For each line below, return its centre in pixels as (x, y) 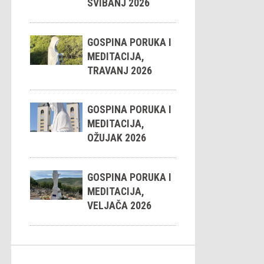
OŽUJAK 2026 (117, 138)
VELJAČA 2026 (120, 205)
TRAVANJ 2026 (120, 70)
